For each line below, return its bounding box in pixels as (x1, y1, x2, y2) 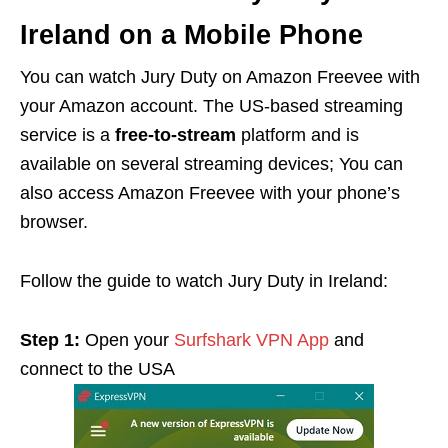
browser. (20, 212, 88, 233)
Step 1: (20, 330, 80, 351)
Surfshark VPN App (174, 330, 329, 351)
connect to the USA (20, 359, 175, 380)
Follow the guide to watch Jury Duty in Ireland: (20, 271, 388, 292)
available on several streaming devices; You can (20, 154, 403, 175)
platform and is (236, 125, 359, 146)
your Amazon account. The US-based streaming (20, 96, 403, 117)
